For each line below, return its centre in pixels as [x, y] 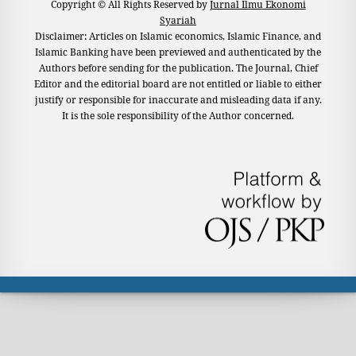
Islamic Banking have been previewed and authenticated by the [178, 52]
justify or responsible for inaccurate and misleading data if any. [178, 99]
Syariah [178, 20]
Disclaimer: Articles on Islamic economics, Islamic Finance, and [178, 36]
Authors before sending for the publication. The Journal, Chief [178, 68]
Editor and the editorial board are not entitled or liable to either [178, 83]
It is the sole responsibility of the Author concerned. [178, 115]
